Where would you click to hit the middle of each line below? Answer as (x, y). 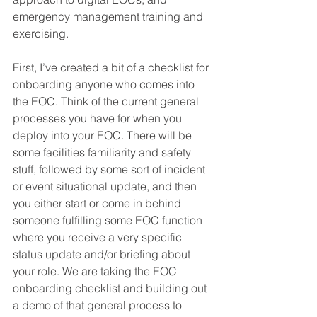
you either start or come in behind (98, 203)
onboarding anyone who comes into (105, 84)
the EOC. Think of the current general (107, 101)
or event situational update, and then (106, 186)
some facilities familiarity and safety (103, 152)
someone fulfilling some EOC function (109, 220)
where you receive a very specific (99, 237)
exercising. (41, 33)
